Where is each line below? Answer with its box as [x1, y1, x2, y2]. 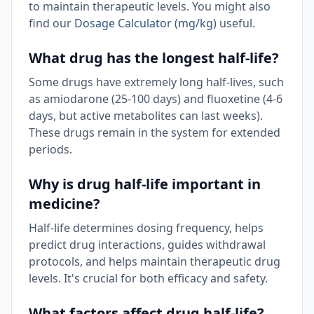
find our [29, 15, 74, 31]
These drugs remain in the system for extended [29, 125, 280, 140]
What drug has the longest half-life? [29, 48, 279, 67]
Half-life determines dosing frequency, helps [29, 220, 264, 235]
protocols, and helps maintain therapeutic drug [29, 254, 280, 269]
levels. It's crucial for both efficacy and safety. [29, 271, 268, 286]
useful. [217, 15, 255, 31]
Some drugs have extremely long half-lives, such [29, 74, 284, 90]
